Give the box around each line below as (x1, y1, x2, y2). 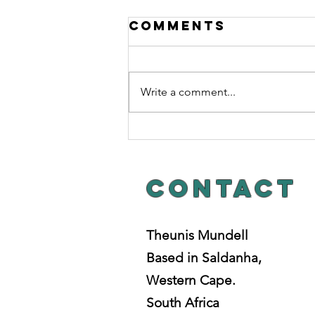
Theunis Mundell (146, 226, 248, 243)
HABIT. (146, 143, 210, 161)
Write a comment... (141, 84, 236, 98)
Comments (129, 17, 226, 34)
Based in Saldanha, (146, 249, 262, 266)
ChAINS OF (146, 125, 250, 143)
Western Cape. (146, 271, 236, 288)
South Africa (146, 294, 219, 311)
